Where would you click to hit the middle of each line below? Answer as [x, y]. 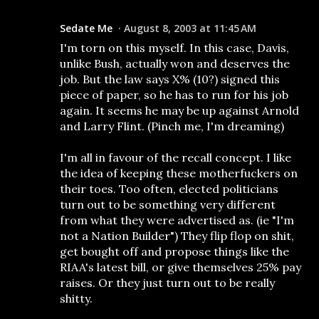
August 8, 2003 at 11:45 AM [190, 28]
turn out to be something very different [168, 204]
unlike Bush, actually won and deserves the [175, 63]
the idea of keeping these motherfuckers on [179, 173]
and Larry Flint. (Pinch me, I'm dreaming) [172, 126]
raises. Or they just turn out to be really [167, 283]
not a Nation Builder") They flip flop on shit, [177, 236]
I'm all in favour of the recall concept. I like [176, 157]
